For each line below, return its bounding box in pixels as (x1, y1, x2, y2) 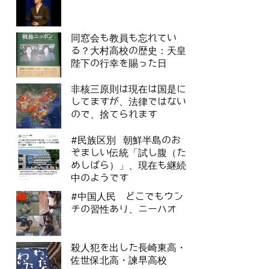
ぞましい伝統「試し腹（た (71, 148, 186, 159)
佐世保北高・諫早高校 (71, 255, 167, 266)
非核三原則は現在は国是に (71, 84, 186, 95)
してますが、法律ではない (71, 97, 186, 107)
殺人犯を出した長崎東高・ (71, 243, 186, 253)
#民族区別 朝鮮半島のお (71, 135, 181, 146)
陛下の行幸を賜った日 (71, 58, 167, 69)
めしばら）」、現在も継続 (71, 160, 186, 171)
